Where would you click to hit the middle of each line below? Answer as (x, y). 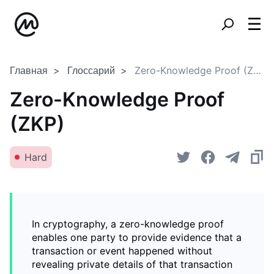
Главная (29, 70)
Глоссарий (91, 70)
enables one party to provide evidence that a (137, 237)
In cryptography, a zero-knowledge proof (128, 224)
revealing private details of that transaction (132, 264)
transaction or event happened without (122, 251)
